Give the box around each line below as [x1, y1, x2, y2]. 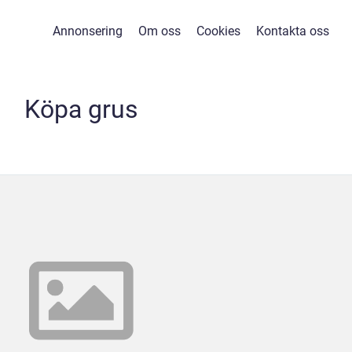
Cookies [196, 24, 240, 38]
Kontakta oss [256, 24, 329, 38]
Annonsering [53, 24, 123, 38]
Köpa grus [24, 94, 138, 124]
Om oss [138, 24, 181, 38]
